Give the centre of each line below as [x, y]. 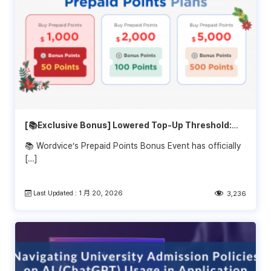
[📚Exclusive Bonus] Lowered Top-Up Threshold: [128, 125]
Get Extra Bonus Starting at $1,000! [100, 138]
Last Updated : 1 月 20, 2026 [77, 193]
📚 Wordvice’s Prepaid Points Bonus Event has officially [133, 145]
